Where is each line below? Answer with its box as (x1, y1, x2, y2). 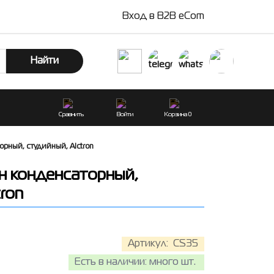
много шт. (149, 258, 196, 267)
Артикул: (128, 240, 171, 248)
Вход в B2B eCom (122, 12, 204, 21)
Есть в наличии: (75, 258, 147, 267)
